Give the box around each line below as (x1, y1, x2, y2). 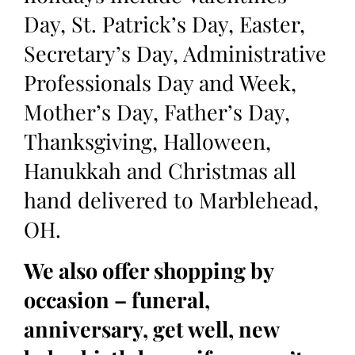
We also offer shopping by (24, 255, 273, 284)
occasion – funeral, (24, 284, 210, 314)
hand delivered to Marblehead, (24, 185, 319, 215)
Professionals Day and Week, (24, 68, 296, 97)
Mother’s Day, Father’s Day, (24, 97, 290, 127)
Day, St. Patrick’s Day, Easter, (24, 10, 305, 39)
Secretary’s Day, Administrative (24, 39, 326, 68)
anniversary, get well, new (24, 314, 279, 343)
